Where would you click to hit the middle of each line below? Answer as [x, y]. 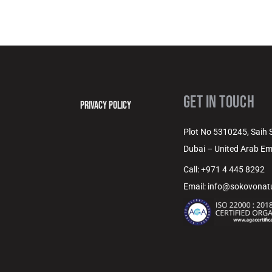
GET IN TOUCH [219, 103]
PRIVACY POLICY [106, 105]
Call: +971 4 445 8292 [224, 170]
